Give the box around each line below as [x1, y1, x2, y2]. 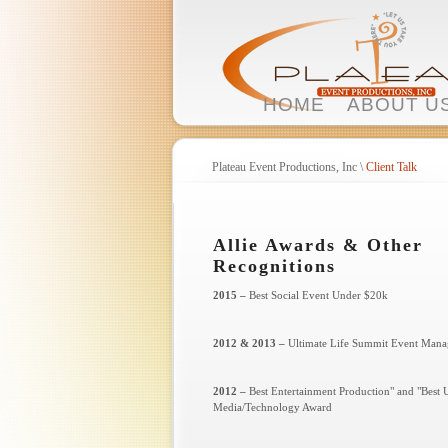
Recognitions [212, 256, 336, 276]
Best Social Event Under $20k [248, 289, 388, 301]
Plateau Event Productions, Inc [212, 160, 357, 174]
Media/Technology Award [212, 401, 332, 413]
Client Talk [366, 160, 417, 174]
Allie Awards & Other [212, 235, 423, 255]
